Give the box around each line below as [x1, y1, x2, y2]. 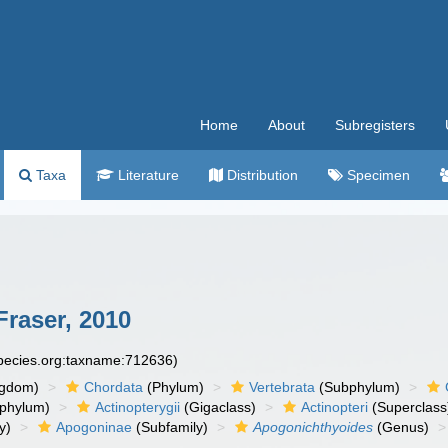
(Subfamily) [132, 419, 209, 435]
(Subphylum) [315, 379, 401, 395]
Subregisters [335, 117, 415, 133]
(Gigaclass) [180, 399, 257, 415]
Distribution [223, 167, 298, 183]
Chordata [84, 379, 144, 395]
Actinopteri [301, 399, 369, 415]
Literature [114, 167, 179, 183]
